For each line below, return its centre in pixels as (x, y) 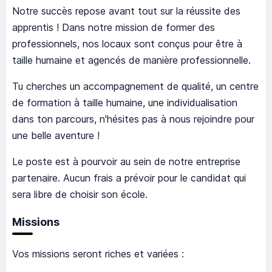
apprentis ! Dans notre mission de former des (114, 28)
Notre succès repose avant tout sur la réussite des (126, 11)
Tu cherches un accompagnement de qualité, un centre (135, 87)
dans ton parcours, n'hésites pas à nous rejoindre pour (133, 119)
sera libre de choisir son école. (80, 195)
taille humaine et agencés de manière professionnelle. (131, 60)
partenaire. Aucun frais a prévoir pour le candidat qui (129, 178)
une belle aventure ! (56, 136)
